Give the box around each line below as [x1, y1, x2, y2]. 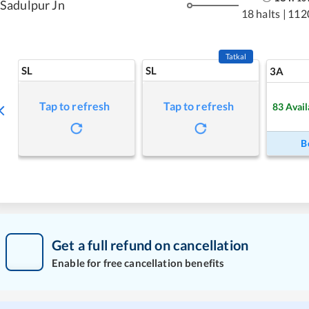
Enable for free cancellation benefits [52, 256, 225, 269]
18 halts [241, 6, 281, 20]
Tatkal [225, 52, 247, 61]
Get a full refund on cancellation [52, 236, 249, 253]
